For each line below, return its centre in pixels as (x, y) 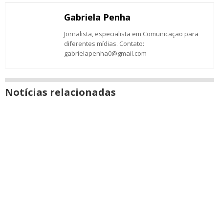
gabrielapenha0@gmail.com (105, 53)
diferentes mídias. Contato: (104, 44)
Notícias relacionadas (60, 92)
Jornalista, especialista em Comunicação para (131, 34)
